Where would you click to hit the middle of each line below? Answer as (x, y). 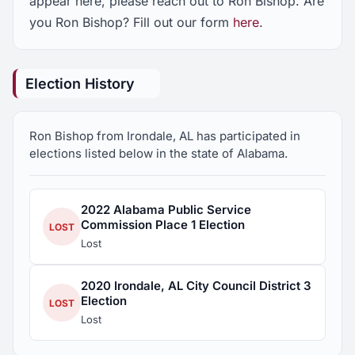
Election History (80, 84)
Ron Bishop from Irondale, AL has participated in (165, 136)
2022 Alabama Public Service (166, 210)
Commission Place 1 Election (163, 225)
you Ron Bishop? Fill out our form (131, 22)
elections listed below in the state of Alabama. (158, 153)
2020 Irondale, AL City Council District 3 (196, 286)
